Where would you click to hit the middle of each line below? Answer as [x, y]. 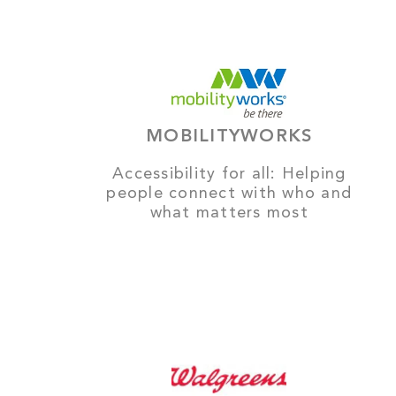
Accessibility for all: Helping [229, 174]
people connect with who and [229, 193]
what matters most [229, 213]
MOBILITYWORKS [229, 137]
